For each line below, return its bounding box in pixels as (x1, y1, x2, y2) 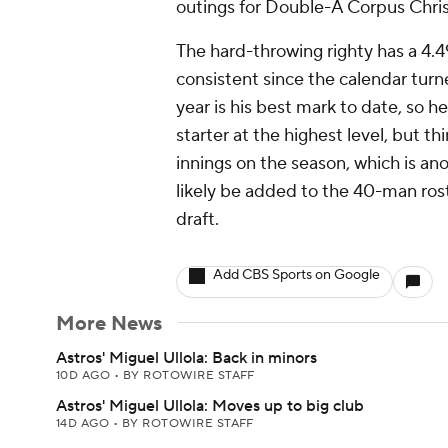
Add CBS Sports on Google (213, 266, 380, 284)
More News (56, 311, 162, 337)
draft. (176, 208, 219, 231)
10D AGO (56, 368, 114, 383)
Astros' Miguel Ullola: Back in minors (56, 348, 317, 368)
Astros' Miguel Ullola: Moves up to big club (56, 396, 364, 416)
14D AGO (56, 416, 113, 431)
